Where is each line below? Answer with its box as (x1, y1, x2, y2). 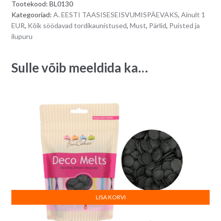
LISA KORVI (95, 193, 126, 201)
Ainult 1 (181, 10, 205, 19)
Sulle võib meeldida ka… (11, 59, 148, 75)
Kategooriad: (11, 10, 53, 19)
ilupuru (11, 32, 33, 40)
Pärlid (148, 21, 166, 30)
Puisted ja (169, 21, 200, 30)
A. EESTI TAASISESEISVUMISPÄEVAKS (53, 10, 178, 19)
